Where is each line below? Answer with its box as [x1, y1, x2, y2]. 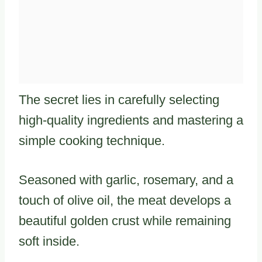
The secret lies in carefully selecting [19, 92, 219, 107]
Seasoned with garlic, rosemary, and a [19, 172, 233, 187]
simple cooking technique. [19, 133, 165, 148]
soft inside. [19, 233, 80, 249]
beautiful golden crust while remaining [19, 213, 231, 228]
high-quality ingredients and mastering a [19, 112, 243, 127]
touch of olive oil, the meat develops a [19, 192, 231, 208]
